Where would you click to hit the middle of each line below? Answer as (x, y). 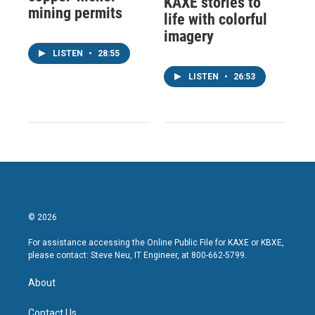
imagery (188, 36)
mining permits (75, 13)
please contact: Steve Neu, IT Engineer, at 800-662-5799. (137, 255)
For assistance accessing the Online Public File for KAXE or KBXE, (156, 242)
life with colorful (215, 19)
